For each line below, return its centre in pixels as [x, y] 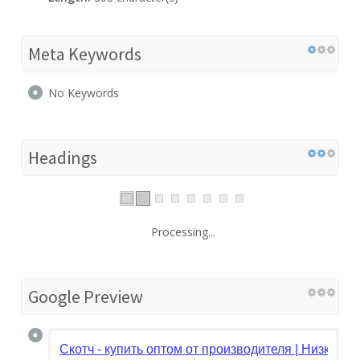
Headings [63, 157]
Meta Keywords [85, 53]
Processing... [183, 231]
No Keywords [84, 92]
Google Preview [86, 296]
